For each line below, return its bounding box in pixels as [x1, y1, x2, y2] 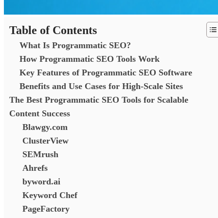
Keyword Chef [22, 190, 77, 200]
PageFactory [22, 203, 70, 214]
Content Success [9, 108, 70, 118]
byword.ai [22, 176, 60, 186]
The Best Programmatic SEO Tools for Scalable [9, 94, 188, 105]
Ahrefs [22, 163, 48, 173]
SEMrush [22, 149, 58, 159]
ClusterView [22, 135, 69, 145]
